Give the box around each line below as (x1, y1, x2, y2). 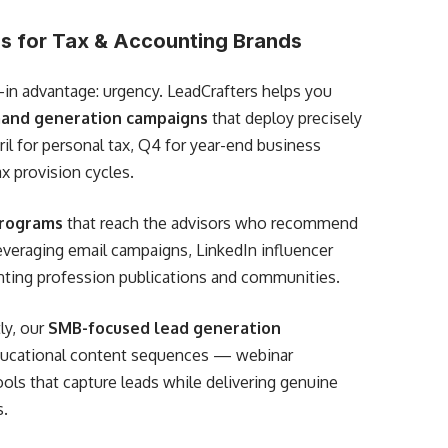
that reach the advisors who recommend (63, 213, 359, 233)
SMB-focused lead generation (48, 318, 282, 338)
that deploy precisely (208, 108, 363, 128)
